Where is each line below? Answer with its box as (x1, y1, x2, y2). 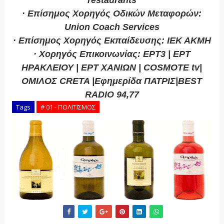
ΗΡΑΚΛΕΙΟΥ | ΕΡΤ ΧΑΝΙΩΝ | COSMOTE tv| (21, 62, 202, 73)
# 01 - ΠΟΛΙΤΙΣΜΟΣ (40, 102, 95, 112)
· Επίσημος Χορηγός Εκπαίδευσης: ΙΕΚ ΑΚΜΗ (12, 35, 211, 46)
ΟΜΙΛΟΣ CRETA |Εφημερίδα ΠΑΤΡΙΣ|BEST (21, 76, 202, 86)
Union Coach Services (64, 22, 159, 32)
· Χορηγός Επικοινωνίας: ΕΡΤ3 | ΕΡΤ (33, 49, 190, 59)
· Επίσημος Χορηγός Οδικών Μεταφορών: (22, 8, 202, 19)
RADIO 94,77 (84, 89, 139, 100)
